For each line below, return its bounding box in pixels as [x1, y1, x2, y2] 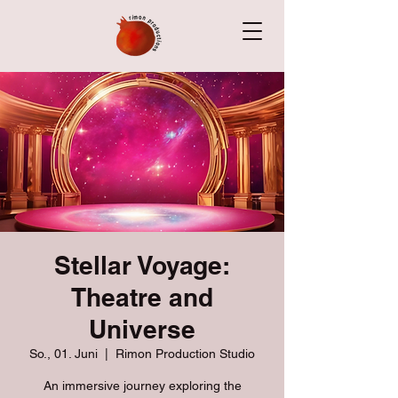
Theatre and [71, 283, 213, 312]
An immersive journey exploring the [43, 378, 242, 393]
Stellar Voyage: [54, 251, 230, 280]
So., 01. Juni [29, 346, 98, 361]
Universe [89, 314, 195, 344]
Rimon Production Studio [115, 346, 255, 361]
